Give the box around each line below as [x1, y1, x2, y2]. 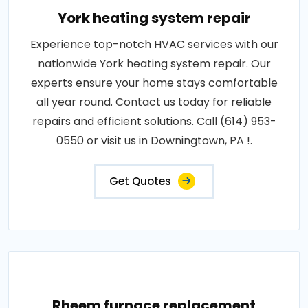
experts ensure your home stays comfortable [30, 75, 278, 91]
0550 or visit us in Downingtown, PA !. [56, 133, 252, 148]
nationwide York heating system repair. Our [37, 56, 271, 71]
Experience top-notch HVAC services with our [30, 36, 278, 52]
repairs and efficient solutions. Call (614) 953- [32, 113, 276, 129]
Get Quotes [109, 174, 171, 188]
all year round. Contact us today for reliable [36, 94, 272, 110]
